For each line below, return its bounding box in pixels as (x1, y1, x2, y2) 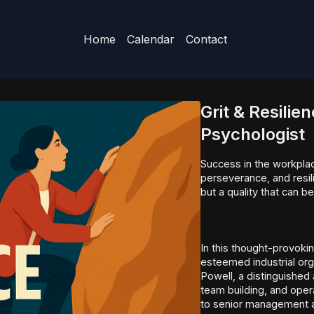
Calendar (127, 32, 175, 46)
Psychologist (200, 124, 305, 144)
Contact (186, 32, 228, 46)
